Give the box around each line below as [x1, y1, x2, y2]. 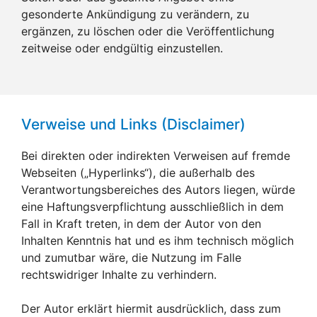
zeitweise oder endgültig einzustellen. [21, 40, 223, 55]
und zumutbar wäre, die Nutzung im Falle [21, 250, 241, 265]
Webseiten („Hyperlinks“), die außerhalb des [21, 165, 255, 180]
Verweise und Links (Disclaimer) [21, 115, 246, 133]
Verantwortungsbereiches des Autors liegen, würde [21, 182, 295, 197]
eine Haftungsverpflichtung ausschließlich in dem [21, 199, 284, 214]
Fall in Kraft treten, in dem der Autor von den [21, 216, 261, 231]
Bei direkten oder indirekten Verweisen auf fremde [21, 148, 290, 163]
